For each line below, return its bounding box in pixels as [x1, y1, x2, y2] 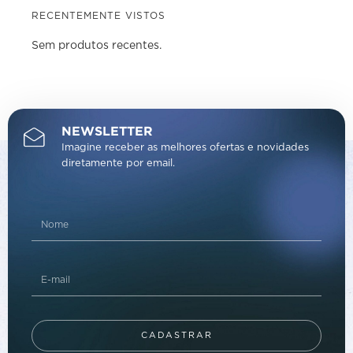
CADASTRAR [140, 331, 213, 340]
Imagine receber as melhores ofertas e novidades [61, 143, 309, 153]
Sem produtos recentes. [32, 41, 162, 51]
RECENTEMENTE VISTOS [32, 12, 165, 21]
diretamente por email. [61, 159, 175, 169]
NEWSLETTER [61, 126, 153, 139]
